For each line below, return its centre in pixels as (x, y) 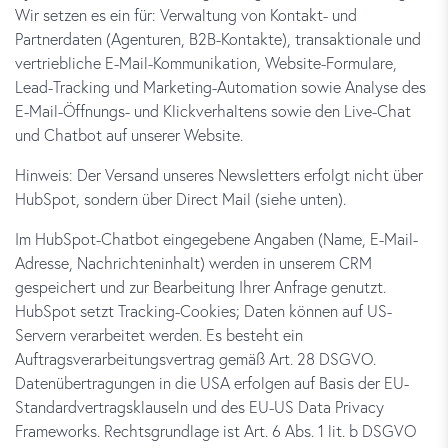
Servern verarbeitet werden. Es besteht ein (159, 334)
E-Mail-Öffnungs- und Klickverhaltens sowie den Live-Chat (213, 110)
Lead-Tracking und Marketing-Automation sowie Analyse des (220, 86)
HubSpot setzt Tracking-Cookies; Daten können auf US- (203, 310)
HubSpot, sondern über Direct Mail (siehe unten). (180, 198)
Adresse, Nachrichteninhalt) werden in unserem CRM (193, 262)
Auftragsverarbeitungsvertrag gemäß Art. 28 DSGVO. (195, 358)
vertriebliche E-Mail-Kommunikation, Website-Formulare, (206, 62)
